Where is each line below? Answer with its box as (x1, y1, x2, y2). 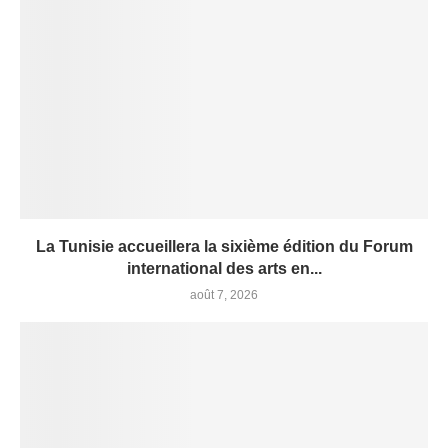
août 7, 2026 (190, 288, 258, 303)
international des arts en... (126, 260, 322, 278)
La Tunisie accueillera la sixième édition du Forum (35, 238, 413, 256)
